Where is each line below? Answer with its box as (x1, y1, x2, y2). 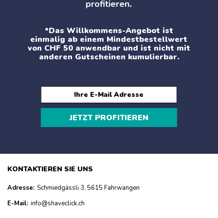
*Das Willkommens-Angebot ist (44, 25, 173, 36)
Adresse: (7, 183, 35, 193)
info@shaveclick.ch (31, 199, 85, 208)
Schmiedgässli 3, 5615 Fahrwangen (37, 183, 140, 193)
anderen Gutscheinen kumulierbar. (38, 52, 179, 63)
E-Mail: (7, 199, 28, 208)
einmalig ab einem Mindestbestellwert (30, 34, 188, 45)
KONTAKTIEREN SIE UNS (7, 164, 93, 174)
